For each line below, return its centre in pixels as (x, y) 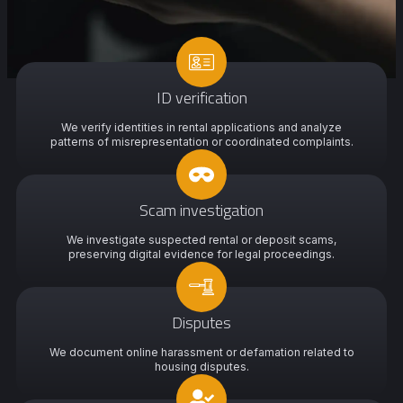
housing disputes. (201, 367)
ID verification (201, 98)
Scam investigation (201, 210)
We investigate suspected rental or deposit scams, (201, 240)
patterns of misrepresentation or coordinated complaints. (201, 142)
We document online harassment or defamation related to (201, 352)
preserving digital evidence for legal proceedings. (201, 254)
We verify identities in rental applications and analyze (201, 127)
